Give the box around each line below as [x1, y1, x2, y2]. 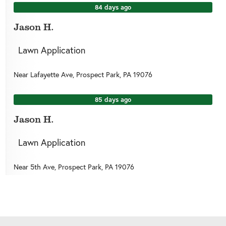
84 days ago [95, 3, 131, 12]
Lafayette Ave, [30, 70, 76, 80]
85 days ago [95, 95, 131, 104]
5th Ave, [30, 162, 58, 172]
